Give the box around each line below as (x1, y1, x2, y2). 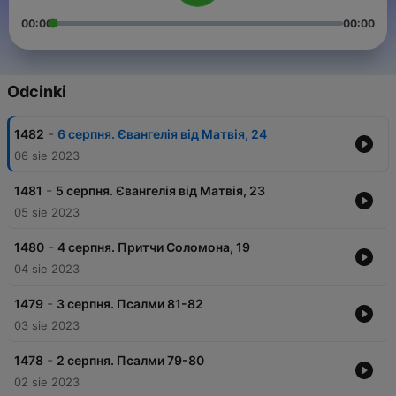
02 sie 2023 (14, 375, 80, 390)
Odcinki (7, 82, 66, 102)
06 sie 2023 (14, 148, 80, 164)
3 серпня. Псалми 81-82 (57, 296, 203, 312)
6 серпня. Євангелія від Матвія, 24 (57, 126, 267, 142)
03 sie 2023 (14, 318, 80, 333)
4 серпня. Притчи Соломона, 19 (57, 240, 250, 255)
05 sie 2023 (14, 205, 80, 220)
